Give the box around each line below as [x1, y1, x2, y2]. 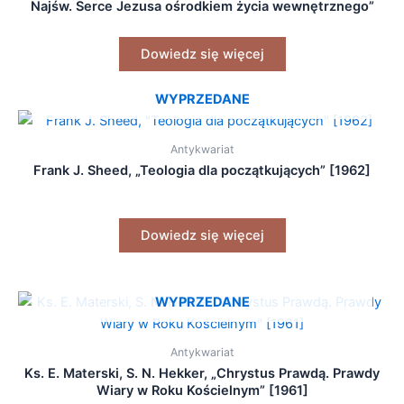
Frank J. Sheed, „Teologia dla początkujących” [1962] [33, 162, 371, 179]
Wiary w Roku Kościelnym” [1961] [96, 382, 308, 399]
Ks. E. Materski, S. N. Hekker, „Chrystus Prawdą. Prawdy [24, 365, 380, 382]
